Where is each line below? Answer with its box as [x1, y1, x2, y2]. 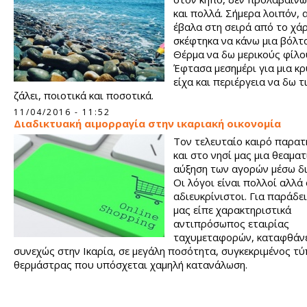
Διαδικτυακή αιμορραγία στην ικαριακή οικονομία [14, 116, 281, 130]
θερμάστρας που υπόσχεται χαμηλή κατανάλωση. [14, 258, 247, 271]
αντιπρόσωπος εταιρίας [173, 217, 289, 230]
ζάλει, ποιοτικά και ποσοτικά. [14, 88, 153, 102]
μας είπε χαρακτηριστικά [173, 203, 291, 217]
